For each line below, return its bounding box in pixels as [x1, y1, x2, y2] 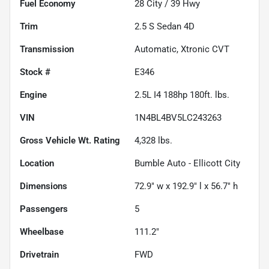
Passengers [20, 203, 68, 214]
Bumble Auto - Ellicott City [134, 157, 240, 169]
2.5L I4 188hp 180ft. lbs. [134, 89, 229, 100]
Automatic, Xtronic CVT [134, 43, 229, 55]
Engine [20, 89, 47, 100]
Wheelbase [20, 226, 64, 237]
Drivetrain [20, 249, 59, 260]
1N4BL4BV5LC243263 [134, 112, 222, 123]
